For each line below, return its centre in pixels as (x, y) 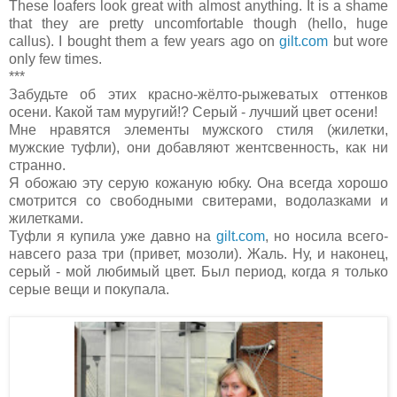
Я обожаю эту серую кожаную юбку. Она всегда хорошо (198, 183)
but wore (358, 42)
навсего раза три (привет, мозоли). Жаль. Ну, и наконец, (198, 254)
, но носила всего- (327, 237)
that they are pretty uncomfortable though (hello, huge (198, 24)
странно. (37, 166)
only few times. (55, 59)
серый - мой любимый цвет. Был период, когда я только (198, 272)
